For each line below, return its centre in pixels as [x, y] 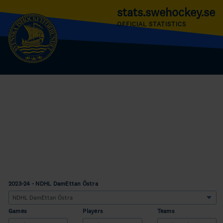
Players [93, 211]
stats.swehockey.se [166, 12]
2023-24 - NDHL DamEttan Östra [53, 184]
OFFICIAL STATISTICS [152, 24]
